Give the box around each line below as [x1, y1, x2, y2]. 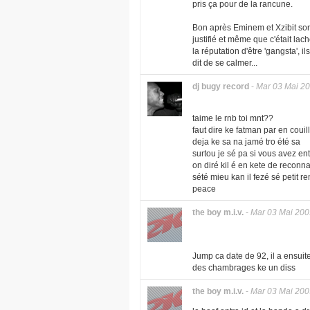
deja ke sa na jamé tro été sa [192, 138, 300, 146]
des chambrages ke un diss [192, 264, 295, 272]
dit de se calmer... [192, 59, 257, 67]
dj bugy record [192, 82, 249, 91]
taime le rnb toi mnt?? [192, 114, 273, 122]
